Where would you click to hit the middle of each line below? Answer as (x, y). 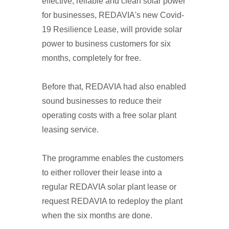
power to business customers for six (106, 44)
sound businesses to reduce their (102, 101)
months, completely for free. (91, 58)
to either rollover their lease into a (102, 173)
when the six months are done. (97, 215)
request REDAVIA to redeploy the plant (112, 201)
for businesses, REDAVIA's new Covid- (113, 15)
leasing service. (70, 130)
